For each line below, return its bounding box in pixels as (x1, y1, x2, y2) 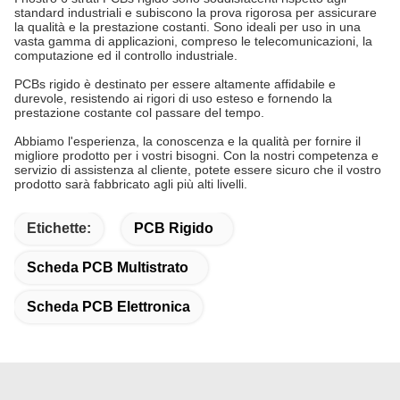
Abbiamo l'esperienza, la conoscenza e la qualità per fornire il (14, 134, 361, 148)
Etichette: (27, 221, 91, 236)
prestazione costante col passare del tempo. (14, 105, 264, 120)
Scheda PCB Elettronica (27, 299, 190, 314)
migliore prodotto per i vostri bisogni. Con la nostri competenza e (14, 148, 379, 162)
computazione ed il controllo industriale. (14, 48, 237, 62)
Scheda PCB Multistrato (27, 260, 188, 275)
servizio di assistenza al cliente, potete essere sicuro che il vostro (14, 162, 381, 177)
